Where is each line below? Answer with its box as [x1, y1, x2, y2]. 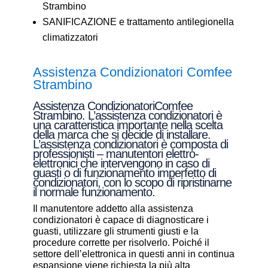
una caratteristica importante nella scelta [32, 118, 223, 132]
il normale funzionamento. [32, 185, 155, 199]
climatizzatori [42, 32, 98, 43]
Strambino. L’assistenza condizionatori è [32, 109, 222, 123]
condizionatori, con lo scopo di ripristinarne [32, 176, 232, 190]
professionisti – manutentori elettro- [32, 147, 199, 161]
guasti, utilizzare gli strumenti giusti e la [32, 226, 199, 237]
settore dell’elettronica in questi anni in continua [32, 249, 234, 260]
